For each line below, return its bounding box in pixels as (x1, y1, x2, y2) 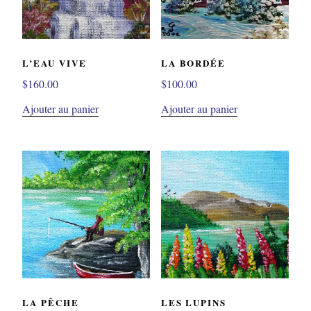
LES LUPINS (160, 295, 227, 309)
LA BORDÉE (160, 56, 226, 69)
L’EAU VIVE (22, 56, 87, 69)
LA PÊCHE (22, 295, 79, 309)
